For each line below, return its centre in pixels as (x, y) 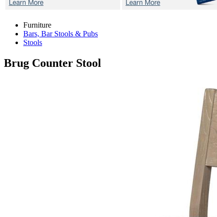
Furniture (37, 25)
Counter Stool (67, 63)
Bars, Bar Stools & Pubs (61, 34)
